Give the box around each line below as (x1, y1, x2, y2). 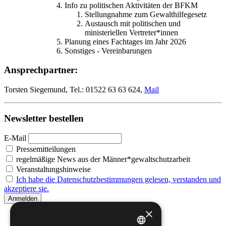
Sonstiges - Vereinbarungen (65, 46, 152, 55)
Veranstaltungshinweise (14, 165, 91, 174)
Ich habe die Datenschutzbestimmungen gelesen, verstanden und (16, 175, 221, 184)
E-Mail (4, 134, 26, 143)
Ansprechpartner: (4, 65, 78, 76)
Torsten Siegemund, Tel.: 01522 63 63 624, (4, 85, 144, 94)
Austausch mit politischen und (85, 19, 181, 28)
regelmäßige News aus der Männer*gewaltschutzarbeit (14, 155, 190, 164)
